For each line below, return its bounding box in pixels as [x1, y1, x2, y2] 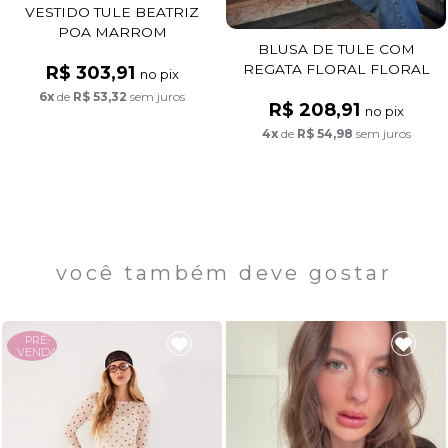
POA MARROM [57, 24, 167, 41]
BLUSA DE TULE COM [257, 41, 415, 58]
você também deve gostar [55, 261, 393, 286]
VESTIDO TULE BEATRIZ [25, 4, 199, 21]
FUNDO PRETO [280, 81, 392, 98]
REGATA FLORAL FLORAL [242, 61, 430, 78]
